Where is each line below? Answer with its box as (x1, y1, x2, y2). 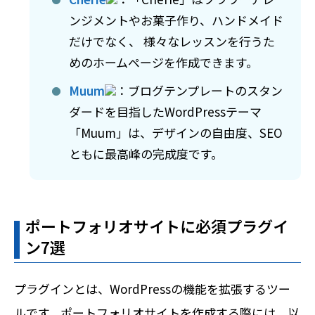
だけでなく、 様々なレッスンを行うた (69, 32, 276, 50)
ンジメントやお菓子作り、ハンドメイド (69, 11, 284, 29)
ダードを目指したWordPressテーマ (69, 102, 262, 120)
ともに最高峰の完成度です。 (69, 144, 224, 162)
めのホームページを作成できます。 (69, 53, 259, 71)
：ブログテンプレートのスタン (116, 81, 283, 99)
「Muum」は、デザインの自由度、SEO (69, 123, 283, 141)
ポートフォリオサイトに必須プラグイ (25, 214, 288, 237)
